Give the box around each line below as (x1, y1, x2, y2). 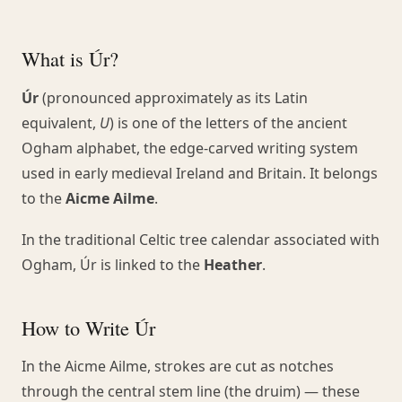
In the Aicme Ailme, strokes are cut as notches (22, 356, 334, 377)
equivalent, (22, 113, 100, 134)
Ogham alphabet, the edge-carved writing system (22, 138, 358, 159)
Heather (204, 254, 262, 275)
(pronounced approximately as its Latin (39, 88, 308, 109)
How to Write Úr (22, 313, 155, 341)
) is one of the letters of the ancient (109, 113, 347, 134)
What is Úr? (22, 45, 118, 73)
